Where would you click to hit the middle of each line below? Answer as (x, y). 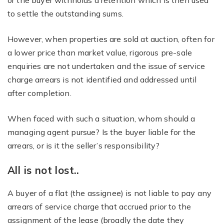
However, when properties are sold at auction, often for (111, 39)
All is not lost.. (43, 170)
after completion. (39, 93)
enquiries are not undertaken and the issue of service (106, 66)
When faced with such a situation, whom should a (101, 118)
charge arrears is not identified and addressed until (102, 79)
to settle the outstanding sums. (65, 13)
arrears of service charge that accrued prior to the (99, 206)
